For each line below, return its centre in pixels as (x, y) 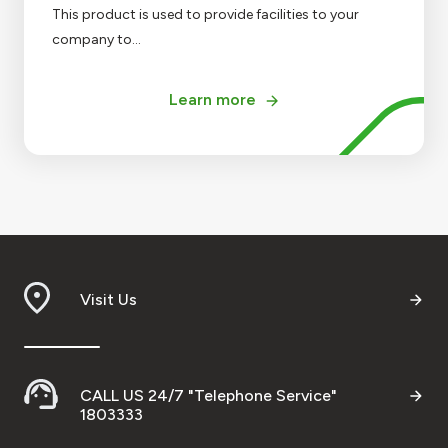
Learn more (212, 99)
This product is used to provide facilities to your (205, 14)
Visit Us (108, 299)
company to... (96, 39)
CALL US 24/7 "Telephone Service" (208, 395)
